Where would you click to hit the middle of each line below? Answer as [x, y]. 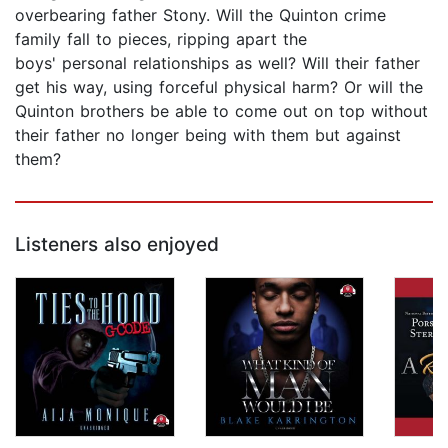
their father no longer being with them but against [208, 135]
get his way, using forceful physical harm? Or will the [219, 87]
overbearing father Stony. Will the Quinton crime [200, 15]
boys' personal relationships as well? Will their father [217, 63]
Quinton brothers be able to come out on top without [221, 111]
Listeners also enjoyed [117, 245]
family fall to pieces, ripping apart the [161, 39]
